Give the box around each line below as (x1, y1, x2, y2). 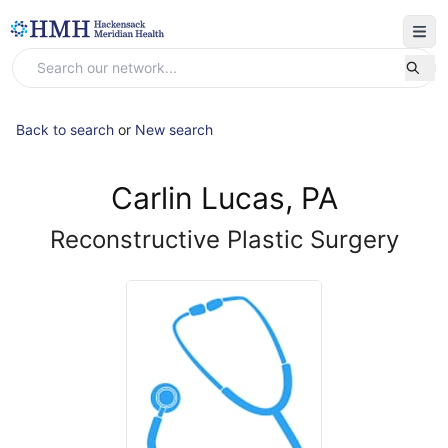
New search (135, 121, 213, 138)
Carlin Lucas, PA (110, 180, 338, 216)
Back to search (16, 121, 114, 138)
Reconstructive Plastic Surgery (49, 225, 399, 254)
